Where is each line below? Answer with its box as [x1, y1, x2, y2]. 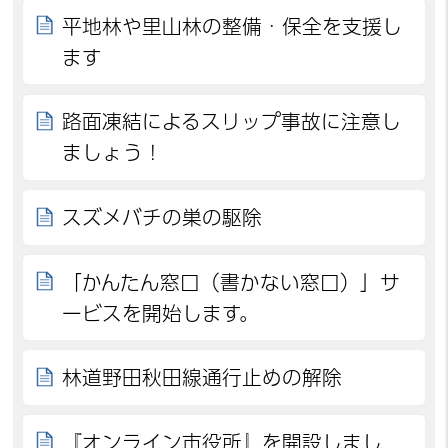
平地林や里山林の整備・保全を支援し [62, 16, 403, 36]
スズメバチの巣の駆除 [62, 207, 263, 227]
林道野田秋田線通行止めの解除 [62, 368, 343, 388]
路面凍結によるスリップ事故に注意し [62, 112, 402, 132]
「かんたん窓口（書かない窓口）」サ [62, 272, 401, 292]
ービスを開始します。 [62, 303, 260, 323]
